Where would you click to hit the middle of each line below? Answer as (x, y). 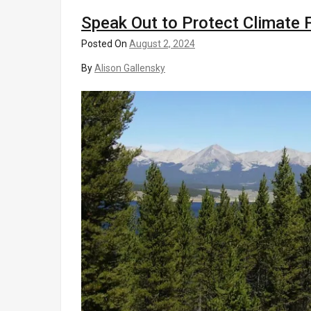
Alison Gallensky (130, 68)
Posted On (105, 43)
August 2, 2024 (162, 43)
